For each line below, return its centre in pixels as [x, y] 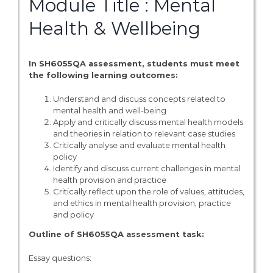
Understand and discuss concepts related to [139, 99]
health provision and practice [109, 180]
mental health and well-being [109, 111]
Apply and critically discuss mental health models [148, 122]
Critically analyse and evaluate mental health [139, 145]
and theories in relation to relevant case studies [144, 134]
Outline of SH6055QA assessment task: [116, 234]
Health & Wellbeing [114, 28]
